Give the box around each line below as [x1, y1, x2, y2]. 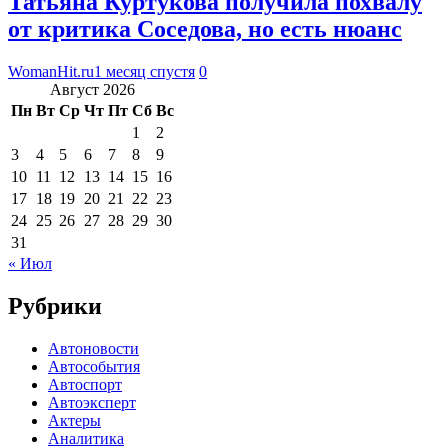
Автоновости [48, 339, 139, 357]
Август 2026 [50, 80, 135, 98]
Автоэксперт [48, 393, 136, 411]
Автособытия [48, 357, 140, 375]
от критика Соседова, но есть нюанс [8, 15, 402, 42]
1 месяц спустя [94, 62, 195, 80]
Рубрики [8, 292, 102, 319]
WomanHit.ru [8, 62, 94, 80]
